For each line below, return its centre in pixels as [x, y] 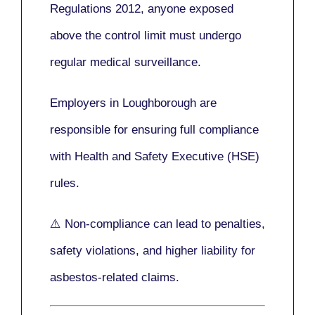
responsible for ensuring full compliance [154, 129]
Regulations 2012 [95, 8]
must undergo [205, 35]
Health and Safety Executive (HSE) [167, 156]
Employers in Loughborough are [133, 103]
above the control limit [110, 35]
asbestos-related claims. [115, 277]
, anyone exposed [187, 8]
